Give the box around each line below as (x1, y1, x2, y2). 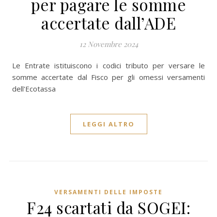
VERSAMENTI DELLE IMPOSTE (54, 188, 163, 196)
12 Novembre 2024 (79, 39, 138, 49)
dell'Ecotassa (12, 84, 56, 93)
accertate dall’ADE (41, 12, 176, 33)
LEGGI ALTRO (82, 120, 135, 128)
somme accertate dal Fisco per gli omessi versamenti (12, 72, 205, 82)
